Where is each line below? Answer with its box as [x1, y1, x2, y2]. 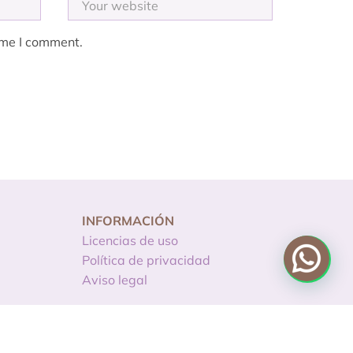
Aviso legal [82, 272, 148, 288]
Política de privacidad [82, 252, 211, 269]
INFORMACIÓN [82, 213, 175, 229]
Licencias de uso [82, 232, 179, 249]
